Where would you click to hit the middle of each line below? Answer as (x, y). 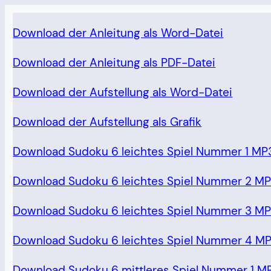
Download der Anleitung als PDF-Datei (114, 63)
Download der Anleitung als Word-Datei (118, 33)
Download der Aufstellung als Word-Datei (123, 93)
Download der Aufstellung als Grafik (107, 122)
